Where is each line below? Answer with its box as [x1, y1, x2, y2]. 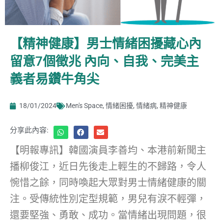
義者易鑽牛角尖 [10, 72, 99, 87]
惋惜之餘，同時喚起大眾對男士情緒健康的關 [10, 177, 206, 189]
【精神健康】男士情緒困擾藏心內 [10, 36, 201, 52]
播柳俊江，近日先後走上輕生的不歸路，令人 [10, 161, 206, 173]
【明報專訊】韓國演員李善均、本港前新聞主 [10, 144, 206, 157]
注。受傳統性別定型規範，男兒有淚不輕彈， [10, 193, 206, 205]
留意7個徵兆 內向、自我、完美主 [10, 54, 199, 69]
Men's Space [66, 102, 103, 110]
